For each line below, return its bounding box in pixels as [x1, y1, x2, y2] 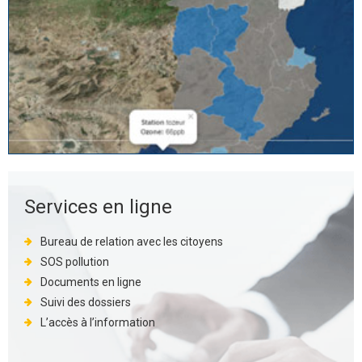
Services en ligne [24, 196, 172, 218]
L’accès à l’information [40, 316, 155, 329]
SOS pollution [40, 255, 109, 268]
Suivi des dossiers [40, 296, 133, 309]
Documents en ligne [40, 276, 141, 288]
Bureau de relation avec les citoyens [40, 235, 223, 248]
